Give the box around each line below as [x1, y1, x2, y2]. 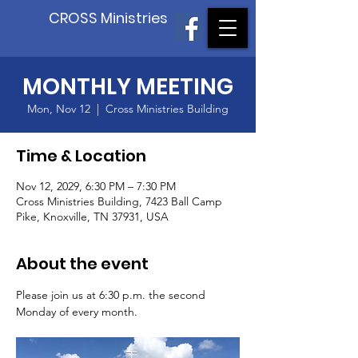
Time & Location [16, 145, 146, 167]
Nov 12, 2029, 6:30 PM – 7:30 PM [16, 179, 176, 193]
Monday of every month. [16, 304, 137, 319]
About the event [16, 253, 149, 275]
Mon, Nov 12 [27, 101, 90, 116]
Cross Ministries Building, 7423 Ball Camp [16, 194, 222, 209]
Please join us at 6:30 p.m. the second [16, 288, 209, 302]
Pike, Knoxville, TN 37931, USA [16, 209, 169, 224]
